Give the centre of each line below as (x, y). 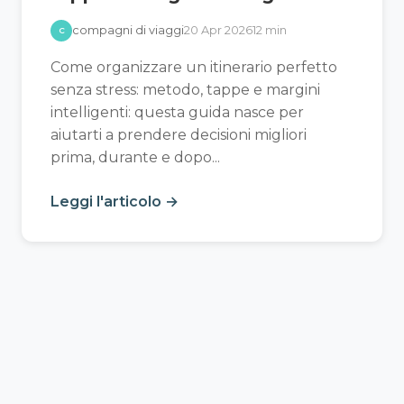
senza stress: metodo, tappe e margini (185, 90)
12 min (270, 31)
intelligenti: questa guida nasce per (177, 113)
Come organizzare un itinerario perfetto (194, 68)
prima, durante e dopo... (135, 158)
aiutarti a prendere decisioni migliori (179, 135)
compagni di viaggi (128, 31)
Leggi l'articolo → (115, 202)
